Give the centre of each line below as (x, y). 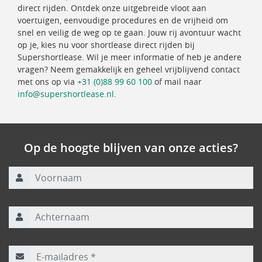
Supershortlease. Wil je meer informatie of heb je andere (130, 57)
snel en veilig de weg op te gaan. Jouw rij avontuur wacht (129, 32)
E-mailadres (33, 242)
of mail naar (177, 82)
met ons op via (47, 82)
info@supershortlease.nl (66, 94)
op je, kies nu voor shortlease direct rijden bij (106, 45)
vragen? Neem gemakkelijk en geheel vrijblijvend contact (129, 69)
